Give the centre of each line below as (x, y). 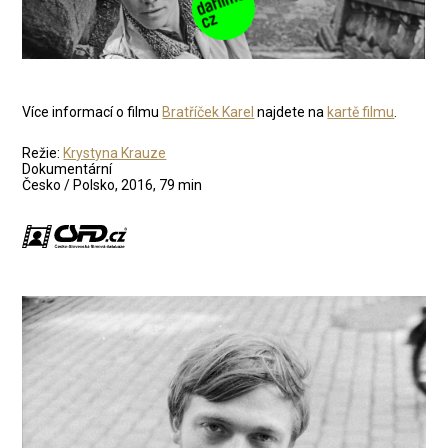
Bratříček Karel (208, 112)
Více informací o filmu (92, 112)
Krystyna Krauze (115, 153)
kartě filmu (361, 112)
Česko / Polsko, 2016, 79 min (112, 185)
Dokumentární (67, 169)
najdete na (291, 112)
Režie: (43, 153)
